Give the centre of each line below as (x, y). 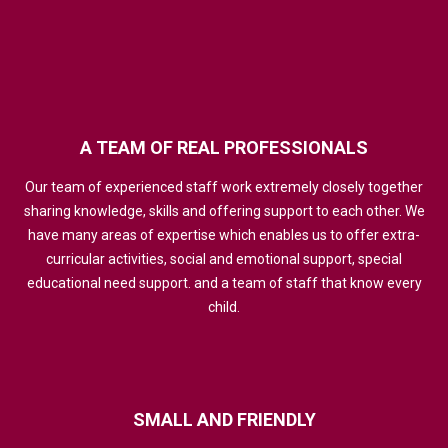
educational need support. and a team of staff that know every (224, 283)
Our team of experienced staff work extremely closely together (224, 187)
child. (224, 307)
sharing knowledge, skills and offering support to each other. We (224, 211)
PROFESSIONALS (296, 148)
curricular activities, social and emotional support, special (224, 259)
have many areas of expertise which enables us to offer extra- (224, 235)
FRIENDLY (276, 420)
